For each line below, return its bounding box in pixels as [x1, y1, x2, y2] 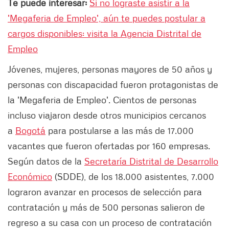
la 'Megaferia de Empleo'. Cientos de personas [8, 94, 196, 106]
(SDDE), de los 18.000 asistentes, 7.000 [52, 171, 214, 182]
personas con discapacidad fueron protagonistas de [8, 79, 218, 90]
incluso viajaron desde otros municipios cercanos [8, 109, 206, 121]
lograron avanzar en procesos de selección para [8, 186, 202, 198]
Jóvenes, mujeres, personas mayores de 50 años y [8, 63, 212, 75]
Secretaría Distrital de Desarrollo [84, 155, 218, 167]
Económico [8, 171, 52, 182]
